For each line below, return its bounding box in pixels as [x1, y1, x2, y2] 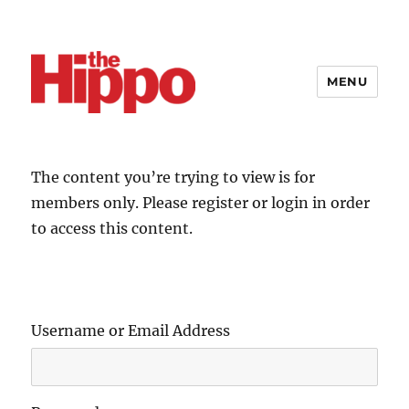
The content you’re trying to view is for [31, 167, 316, 186]
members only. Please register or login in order [31, 193, 371, 212]
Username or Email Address [31, 320, 231, 340]
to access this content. [31, 218, 194, 237]
